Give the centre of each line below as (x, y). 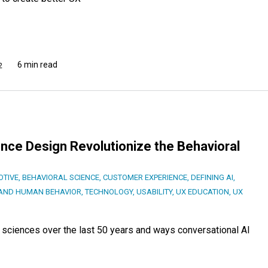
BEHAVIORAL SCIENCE (61, 177)
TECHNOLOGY (109, 191)
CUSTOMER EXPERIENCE (145, 177)
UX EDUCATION (202, 191)
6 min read (37, 65)
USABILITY (154, 191)
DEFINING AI (212, 177)
